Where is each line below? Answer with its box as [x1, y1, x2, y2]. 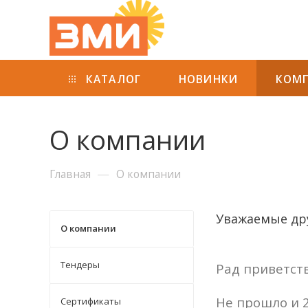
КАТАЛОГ [82, 71, 142, 87]
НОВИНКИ [178, 71, 239, 87]
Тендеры [60, 258, 100, 271]
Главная [49, 166, 91, 181]
